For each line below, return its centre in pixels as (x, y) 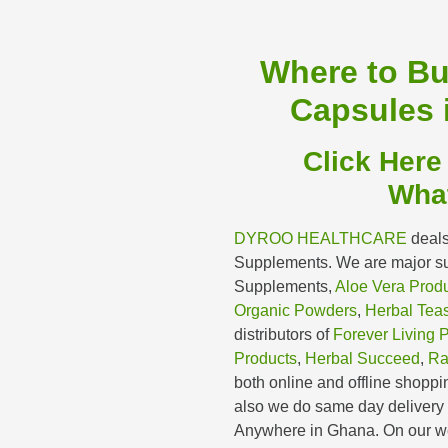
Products (265, 358)
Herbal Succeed (362, 358)
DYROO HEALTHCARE (320, 238)
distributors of (283, 334)
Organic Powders (295, 310)
